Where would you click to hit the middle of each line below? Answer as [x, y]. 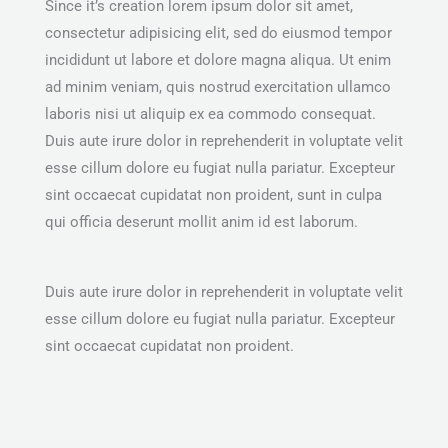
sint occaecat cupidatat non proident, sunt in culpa [213, 194]
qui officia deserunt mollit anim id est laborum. [201, 221]
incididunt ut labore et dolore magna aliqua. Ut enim [218, 59]
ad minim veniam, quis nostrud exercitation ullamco [218, 86]
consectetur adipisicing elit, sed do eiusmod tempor [218, 32]
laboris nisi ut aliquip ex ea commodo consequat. [210, 113]
